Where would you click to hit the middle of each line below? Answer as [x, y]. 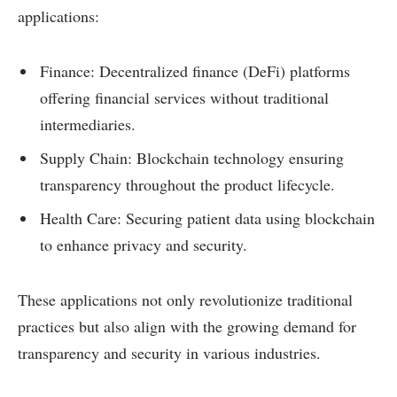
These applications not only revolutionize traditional [185, 300]
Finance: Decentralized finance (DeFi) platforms [195, 71]
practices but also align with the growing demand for [187, 327]
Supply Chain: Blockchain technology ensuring [192, 158]
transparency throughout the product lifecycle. [187, 185]
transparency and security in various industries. [169, 353]
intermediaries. [88, 125]
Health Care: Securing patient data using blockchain [207, 218]
